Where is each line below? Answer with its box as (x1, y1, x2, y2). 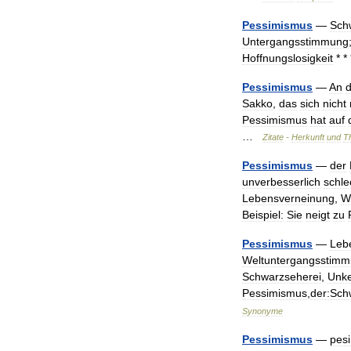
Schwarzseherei (242, 270, 321, 283)
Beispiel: (242, 208, 284, 221)
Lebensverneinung (242, 192, 335, 204)
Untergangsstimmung (242, 35, 349, 48)
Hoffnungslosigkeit (242, 52, 333, 64)
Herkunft (291, 132, 324, 142)
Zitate (262, 132, 284, 142)
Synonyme (242, 306, 283, 316)
